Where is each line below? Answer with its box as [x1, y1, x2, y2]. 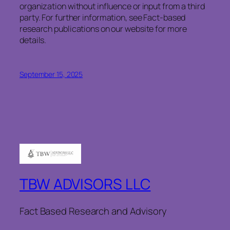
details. [20, 34, 47, 46]
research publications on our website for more [20, 23, 187, 34]
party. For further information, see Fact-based [20, 11, 186, 23]
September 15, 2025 [20, 69, 83, 80]
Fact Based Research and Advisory [20, 204, 167, 218]
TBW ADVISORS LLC [20, 174, 151, 195]
